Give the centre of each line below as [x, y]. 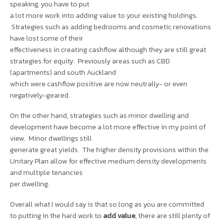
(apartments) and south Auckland [63, 73]
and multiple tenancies [46, 173]
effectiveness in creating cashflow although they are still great [108, 50]
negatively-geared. [40, 95]
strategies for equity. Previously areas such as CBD [90, 61]
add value [119, 215]
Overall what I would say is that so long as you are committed [107, 204]
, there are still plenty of [173, 215]
